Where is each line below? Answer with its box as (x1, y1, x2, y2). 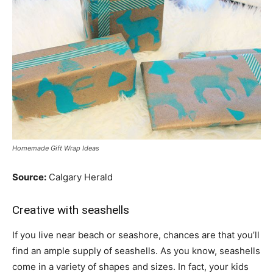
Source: (12, 171, 46, 183)
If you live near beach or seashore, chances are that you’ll (12, 229, 260, 241)
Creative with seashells (12, 203, 129, 218)
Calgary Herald (46, 171, 113, 183)
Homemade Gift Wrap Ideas (12, 144, 99, 153)
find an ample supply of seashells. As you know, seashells (12, 245, 260, 257)
